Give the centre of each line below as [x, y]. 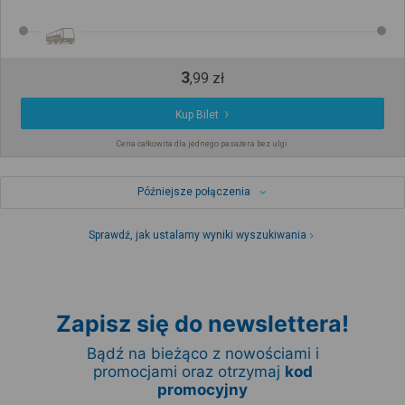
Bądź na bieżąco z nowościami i [202, 354]
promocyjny [202, 390]
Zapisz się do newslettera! [202, 324]
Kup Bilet [198, 115]
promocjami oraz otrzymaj [188, 372]
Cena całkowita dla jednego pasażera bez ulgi [202, 144]
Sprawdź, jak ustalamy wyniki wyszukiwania [198, 235]
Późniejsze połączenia [193, 192]
